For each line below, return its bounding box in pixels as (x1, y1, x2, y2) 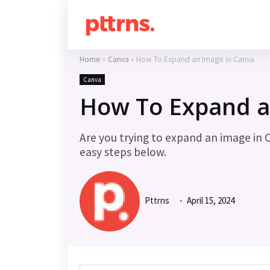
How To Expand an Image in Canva (136, 54, 254, 64)
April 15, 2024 (185, 194, 234, 206)
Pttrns (143, 194, 169, 206)
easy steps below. (80, 145, 166, 159)
